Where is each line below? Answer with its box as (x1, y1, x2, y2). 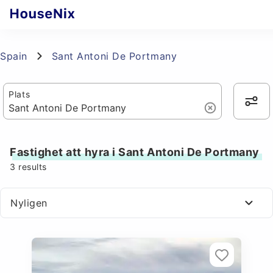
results (15, 161, 47, 172)
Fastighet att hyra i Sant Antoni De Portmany (10, 146, 260, 158)
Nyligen (10, 197, 48, 209)
